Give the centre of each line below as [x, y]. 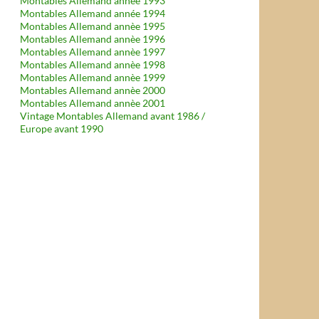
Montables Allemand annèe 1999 [93, 77]
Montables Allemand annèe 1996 [93, 39]
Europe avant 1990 [62, 129]
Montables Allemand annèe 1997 [93, 52]
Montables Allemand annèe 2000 [93, 90]
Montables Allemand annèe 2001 [93, 103]
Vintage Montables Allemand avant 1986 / [113, 116]
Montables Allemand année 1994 [93, 13]
